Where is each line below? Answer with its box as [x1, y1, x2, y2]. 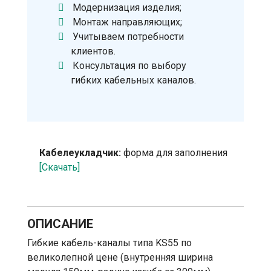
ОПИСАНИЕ [27, 216, 93, 231]
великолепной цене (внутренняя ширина [27, 251, 213, 263]
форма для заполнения [121, 146, 227, 158]
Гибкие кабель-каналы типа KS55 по [27, 237, 192, 249]
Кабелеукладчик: [39, 146, 121, 158]
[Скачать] [39, 161, 80, 173]
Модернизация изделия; [73, 1, 182, 13]
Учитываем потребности [73, 30, 184, 42]
